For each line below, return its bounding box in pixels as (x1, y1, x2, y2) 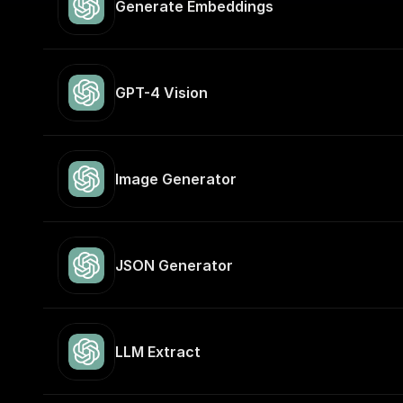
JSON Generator (115, 256, 233, 274)
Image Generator (115, 170, 237, 188)
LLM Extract (115, 343, 201, 361)
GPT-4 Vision (115, 84, 208, 102)
